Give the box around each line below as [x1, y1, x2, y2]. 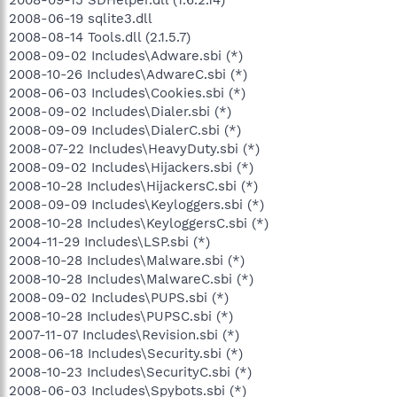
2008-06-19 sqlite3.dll [9, 11, 152, 27]
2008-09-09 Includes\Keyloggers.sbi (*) [9, 197, 264, 213]
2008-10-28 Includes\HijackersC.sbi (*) [9, 178, 258, 194]
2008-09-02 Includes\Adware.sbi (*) [9, 48, 243, 64]
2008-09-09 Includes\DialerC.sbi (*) [9, 122, 241, 138]
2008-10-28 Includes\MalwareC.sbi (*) [9, 271, 253, 287]
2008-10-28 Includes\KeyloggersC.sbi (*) [9, 215, 269, 231]
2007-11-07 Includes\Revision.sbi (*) [9, 327, 239, 343]
